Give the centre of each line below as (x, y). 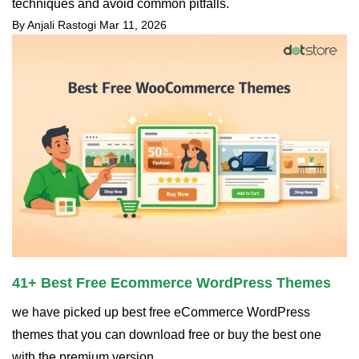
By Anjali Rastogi (54, 25)
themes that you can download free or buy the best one (167, 335)
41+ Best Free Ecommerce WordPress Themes (171, 283)
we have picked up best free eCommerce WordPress (161, 313)
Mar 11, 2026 (133, 25)
